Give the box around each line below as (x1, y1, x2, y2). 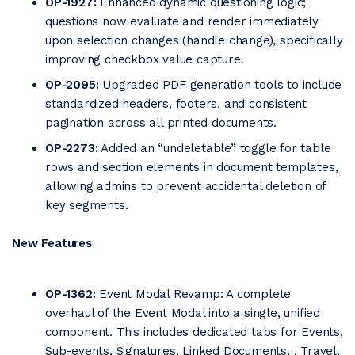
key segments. (45, 198, 128, 212)
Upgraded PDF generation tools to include (98, 78, 342, 92)
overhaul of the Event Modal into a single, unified (45, 306, 320, 320)
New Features (12, 236, 92, 250)
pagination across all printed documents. (45, 116, 277, 130)
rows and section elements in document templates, (45, 160, 338, 174)
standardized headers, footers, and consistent (45, 97, 307, 111)
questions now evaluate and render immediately (45, 14, 319, 29)
